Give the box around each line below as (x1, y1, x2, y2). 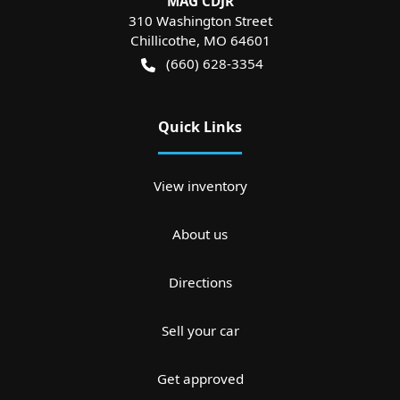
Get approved (156, 370, 244, 388)
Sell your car (161, 321, 239, 340)
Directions (168, 273, 232, 292)
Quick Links (158, 117, 242, 137)
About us (172, 225, 228, 244)
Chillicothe (129, 31, 196, 50)
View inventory (153, 177, 247, 196)
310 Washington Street (128, 12, 272, 30)
